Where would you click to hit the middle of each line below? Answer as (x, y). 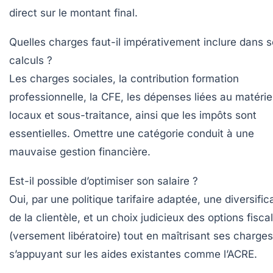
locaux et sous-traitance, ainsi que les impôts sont (133, 115)
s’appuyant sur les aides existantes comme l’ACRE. (133, 254)
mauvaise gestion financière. (80, 152)
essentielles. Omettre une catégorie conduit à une (132, 134)
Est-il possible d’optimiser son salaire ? (104, 181)
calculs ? (31, 61)
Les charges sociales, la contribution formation (124, 79)
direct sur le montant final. (73, 13)
